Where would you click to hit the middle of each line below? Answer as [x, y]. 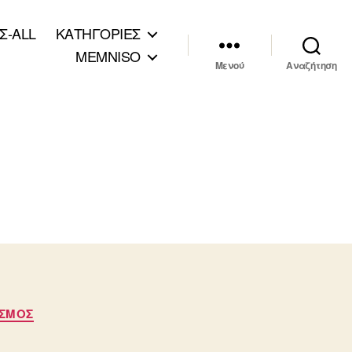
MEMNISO [108, 56]
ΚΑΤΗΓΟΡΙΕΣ [98, 33]
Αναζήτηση [312, 65]
